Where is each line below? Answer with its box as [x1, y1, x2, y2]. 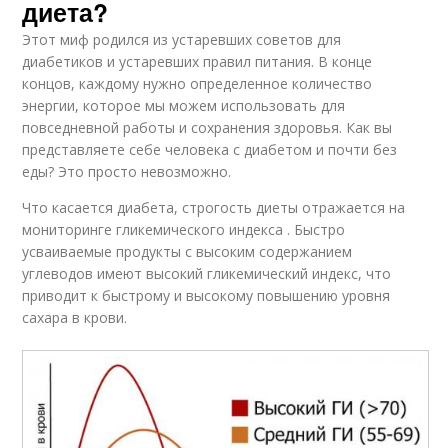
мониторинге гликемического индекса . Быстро [22, 220, 346, 240]
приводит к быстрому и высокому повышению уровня [22, 286, 391, 306]
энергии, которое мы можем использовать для [22, 96, 346, 116]
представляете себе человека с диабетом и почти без [22, 140, 398, 160]
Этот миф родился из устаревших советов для [22, 30, 342, 50]
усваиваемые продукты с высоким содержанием [22, 242, 353, 262]
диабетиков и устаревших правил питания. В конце [22, 52, 373, 72]
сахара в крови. [22, 308, 128, 328]
